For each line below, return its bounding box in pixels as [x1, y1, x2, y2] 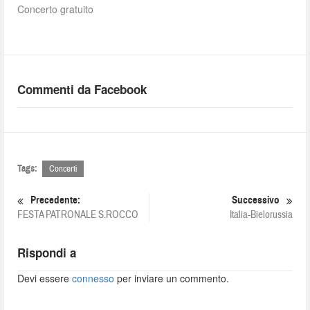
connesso [72, 271, 115, 285]
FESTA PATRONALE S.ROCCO [17, 208, 139, 221]
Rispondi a [17, 244, 77, 261]
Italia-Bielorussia [229, 208, 293, 221]
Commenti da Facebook [17, 81, 147, 98]
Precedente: [30, 194, 81, 206]
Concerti [49, 163, 77, 174]
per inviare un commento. [114, 271, 230, 285]
